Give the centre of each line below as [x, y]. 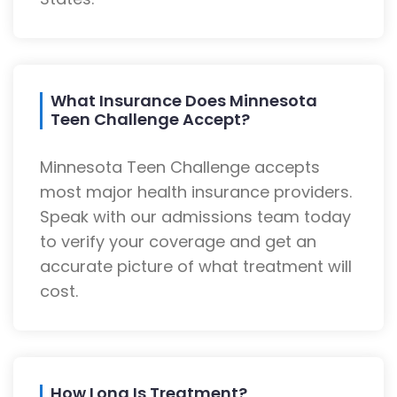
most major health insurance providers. [196, 192]
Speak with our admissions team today [195, 217]
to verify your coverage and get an [178, 242]
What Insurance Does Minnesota [184, 101]
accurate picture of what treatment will [196, 267]
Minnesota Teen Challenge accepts [180, 167]
